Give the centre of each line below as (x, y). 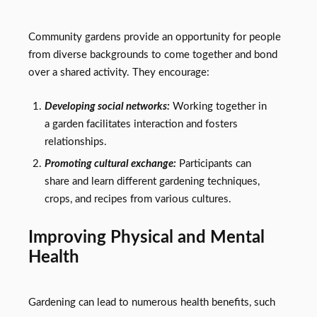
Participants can (213, 164)
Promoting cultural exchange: (110, 164)
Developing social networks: (107, 107)
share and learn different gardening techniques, (152, 182)
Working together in (218, 107)
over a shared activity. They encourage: (119, 73)
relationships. (75, 142)
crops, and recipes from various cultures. (138, 200)
